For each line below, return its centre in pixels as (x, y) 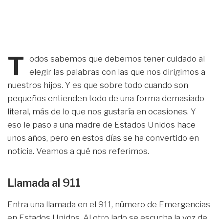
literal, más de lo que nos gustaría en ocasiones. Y (102, 111)
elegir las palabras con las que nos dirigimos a (118, 72)
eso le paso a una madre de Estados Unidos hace (101, 124)
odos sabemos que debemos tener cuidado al (117, 58)
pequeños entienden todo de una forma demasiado (106, 98)
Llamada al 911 (44, 183)
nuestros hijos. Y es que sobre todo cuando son (98, 85)
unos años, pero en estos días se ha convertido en (103, 138)
